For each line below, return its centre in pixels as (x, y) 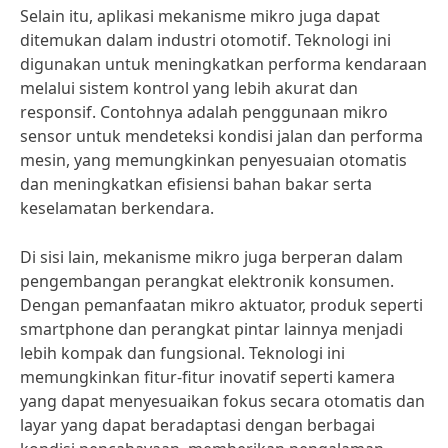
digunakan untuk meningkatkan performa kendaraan (223, 64)
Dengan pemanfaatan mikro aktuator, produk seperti (221, 305)
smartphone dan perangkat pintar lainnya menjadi (211, 329)
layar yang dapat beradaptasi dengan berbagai (197, 425)
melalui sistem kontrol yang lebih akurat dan (189, 88)
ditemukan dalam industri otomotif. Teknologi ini (205, 40)
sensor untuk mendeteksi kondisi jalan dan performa (221, 136)
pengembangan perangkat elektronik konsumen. (207, 281)
